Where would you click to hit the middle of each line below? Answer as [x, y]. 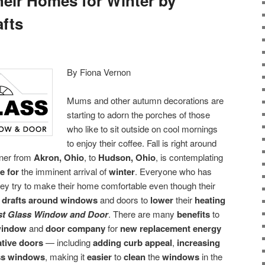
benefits [193, 214]
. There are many [143, 214]
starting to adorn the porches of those [139, 115]
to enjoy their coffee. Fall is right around [142, 143]
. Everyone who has [173, 172]
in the [211, 257]
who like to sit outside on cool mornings [143, 129]
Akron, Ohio [59, 158]
